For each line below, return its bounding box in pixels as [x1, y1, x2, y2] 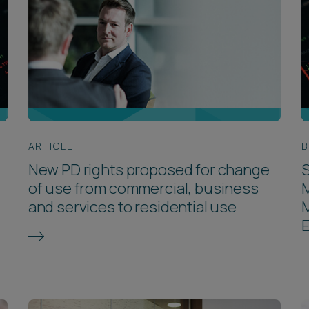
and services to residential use [28, 196, 237, 217]
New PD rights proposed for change [28, 159, 270, 180]
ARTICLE [28, 139, 74, 152]
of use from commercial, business [28, 177, 259, 199]
